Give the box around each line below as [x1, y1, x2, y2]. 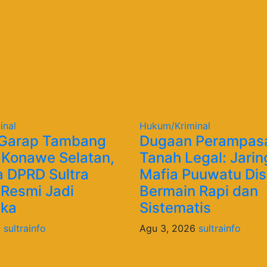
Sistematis [139, 198, 211, 216]
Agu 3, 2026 [139, 222, 198, 234]
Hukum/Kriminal [139, 119, 210, 132]
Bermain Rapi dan [139, 182, 258, 200]
